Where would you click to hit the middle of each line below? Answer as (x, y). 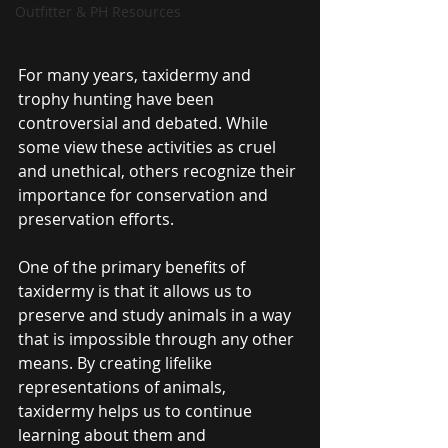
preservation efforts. (96, 218)
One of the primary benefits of (133, 266)
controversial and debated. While (145, 122)
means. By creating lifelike (117, 362)
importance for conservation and (145, 194)
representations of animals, (124, 386)
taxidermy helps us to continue (137, 410)
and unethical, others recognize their (159, 170)
